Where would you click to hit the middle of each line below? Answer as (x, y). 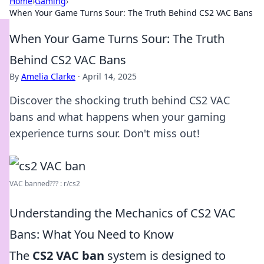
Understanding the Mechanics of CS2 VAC (123, 213)
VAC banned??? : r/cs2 (45, 184)
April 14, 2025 (110, 76)
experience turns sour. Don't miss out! (105, 133)
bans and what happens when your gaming (118, 117)
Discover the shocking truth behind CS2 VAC (120, 100)
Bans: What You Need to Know (92, 234)
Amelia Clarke (48, 76)
